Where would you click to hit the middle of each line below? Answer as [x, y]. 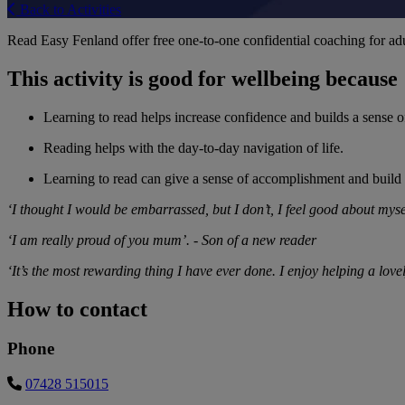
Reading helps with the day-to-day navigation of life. [193, 147]
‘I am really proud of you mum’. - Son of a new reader [162, 240]
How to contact [77, 309]
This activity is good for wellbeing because [202, 78]
